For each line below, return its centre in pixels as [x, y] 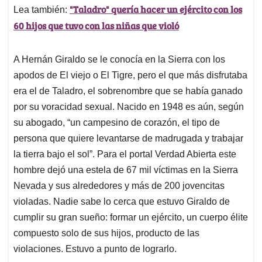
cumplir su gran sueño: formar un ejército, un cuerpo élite [131, 218]
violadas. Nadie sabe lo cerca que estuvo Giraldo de [122, 202]
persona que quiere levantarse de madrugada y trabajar [128, 139]
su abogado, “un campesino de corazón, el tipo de [117, 123]
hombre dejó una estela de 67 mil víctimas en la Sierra [126, 170]
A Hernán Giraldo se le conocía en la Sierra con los [119, 60]
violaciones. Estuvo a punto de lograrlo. [95, 249]
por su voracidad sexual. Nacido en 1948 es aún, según [129, 107]
